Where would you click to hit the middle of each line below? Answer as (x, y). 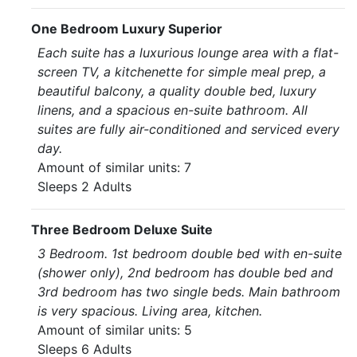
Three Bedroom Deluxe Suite (122, 229)
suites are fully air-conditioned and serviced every (188, 129)
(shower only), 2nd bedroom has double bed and (185, 273)
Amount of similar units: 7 (114, 167)
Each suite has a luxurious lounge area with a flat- (188, 53)
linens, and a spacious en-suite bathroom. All (173, 110)
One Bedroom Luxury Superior (127, 29)
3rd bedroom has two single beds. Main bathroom (189, 292)
